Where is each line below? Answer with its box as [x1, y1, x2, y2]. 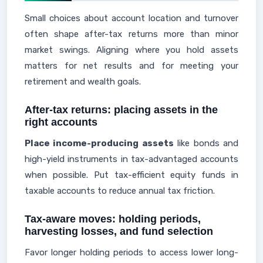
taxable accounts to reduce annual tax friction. [25, 186, 215, 196]
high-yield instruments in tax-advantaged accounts [25, 154, 238, 164]
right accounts [25, 116, 97, 128]
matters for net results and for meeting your [25, 60, 238, 71]
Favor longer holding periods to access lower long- [25, 247, 238, 258]
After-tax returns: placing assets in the [25, 104, 218, 116]
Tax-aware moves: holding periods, [25, 213, 201, 225]
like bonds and [173, 138, 239, 149]
